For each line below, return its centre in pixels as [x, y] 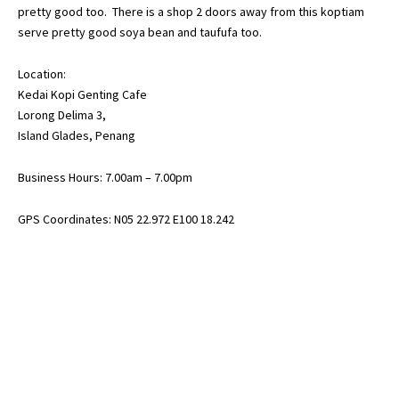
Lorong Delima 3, [62, 115]
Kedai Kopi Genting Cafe [82, 95]
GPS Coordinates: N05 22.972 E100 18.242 [126, 220]
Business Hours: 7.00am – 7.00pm [105, 178]
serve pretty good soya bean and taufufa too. [140, 33]
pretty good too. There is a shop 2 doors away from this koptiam [191, 12]
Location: [42, 74]
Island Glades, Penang [77, 136]
